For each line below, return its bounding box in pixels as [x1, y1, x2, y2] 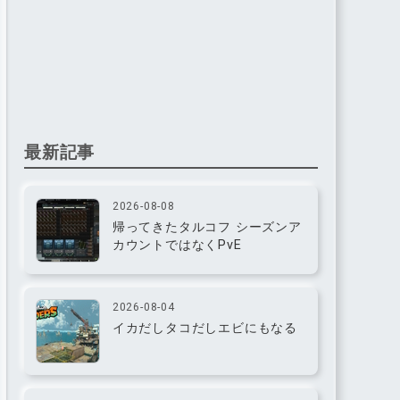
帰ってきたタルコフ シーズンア [112, 219, 302, 235]
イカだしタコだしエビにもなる [112, 320, 297, 336]
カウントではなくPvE [112, 237, 242, 253]
